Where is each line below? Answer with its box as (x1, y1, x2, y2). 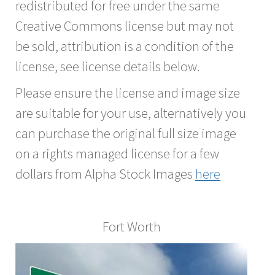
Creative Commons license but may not (15, 17, 234, 34)
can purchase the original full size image (15, 124, 236, 142)
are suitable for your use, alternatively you (15, 104, 246, 122)
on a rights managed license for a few (15, 144, 219, 162)
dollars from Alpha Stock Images (15, 165, 195, 182)
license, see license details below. (15, 57, 199, 75)
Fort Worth (102, 217, 161, 235)
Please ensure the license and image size (15, 83, 240, 101)
